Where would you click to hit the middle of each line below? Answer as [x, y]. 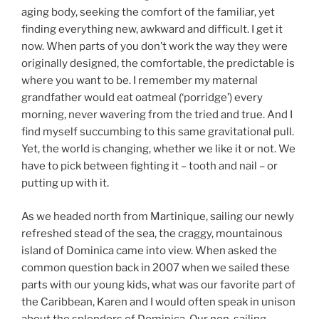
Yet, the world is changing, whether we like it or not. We [158, 149]
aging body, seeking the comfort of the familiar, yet [148, 12]
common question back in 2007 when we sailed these [156, 267]
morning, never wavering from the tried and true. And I [157, 115]
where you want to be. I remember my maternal [140, 81]
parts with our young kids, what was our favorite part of [158, 284]
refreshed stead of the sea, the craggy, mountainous [152, 233]
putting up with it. [65, 183]
